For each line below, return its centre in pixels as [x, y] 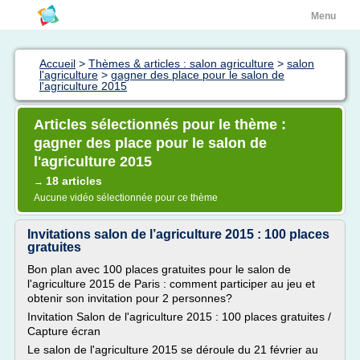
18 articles [74, 181]
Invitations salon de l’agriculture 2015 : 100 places [178, 234]
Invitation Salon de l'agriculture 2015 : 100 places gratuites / [179, 317]
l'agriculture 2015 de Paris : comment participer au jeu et [171, 284]
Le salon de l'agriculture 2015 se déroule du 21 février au [173, 350]
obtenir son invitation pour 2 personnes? [130, 298]
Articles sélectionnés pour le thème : [160, 125]
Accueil [57, 63]
